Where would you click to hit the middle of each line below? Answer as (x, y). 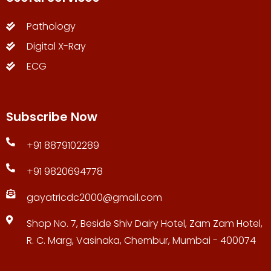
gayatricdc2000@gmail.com (94, 197)
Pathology (51, 26)
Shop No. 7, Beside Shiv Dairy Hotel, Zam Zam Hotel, (144, 223)
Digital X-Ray (56, 46)
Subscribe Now (52, 116)
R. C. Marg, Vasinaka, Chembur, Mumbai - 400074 (141, 240)
